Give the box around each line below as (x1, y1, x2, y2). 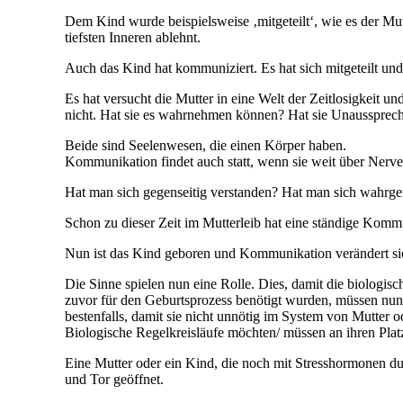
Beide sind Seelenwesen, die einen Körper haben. (65, 138, 346, 154)
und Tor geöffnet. (65, 372, 164, 388)
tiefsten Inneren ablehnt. (65, 30, 201, 46)
